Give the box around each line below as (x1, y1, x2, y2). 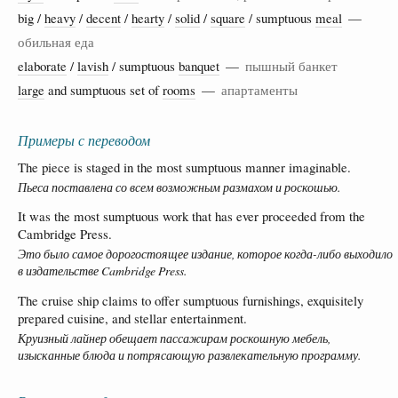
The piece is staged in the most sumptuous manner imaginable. (18, 157, 351, 176)
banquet (179, 56, 219, 75)
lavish (77, 56, 108, 75)
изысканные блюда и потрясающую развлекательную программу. (18, 346, 361, 363)
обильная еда (18, 32, 94, 51)
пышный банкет (245, 56, 338, 75)
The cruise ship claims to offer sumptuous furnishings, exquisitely (18, 291, 363, 309)
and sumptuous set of (44, 80, 163, 99)
